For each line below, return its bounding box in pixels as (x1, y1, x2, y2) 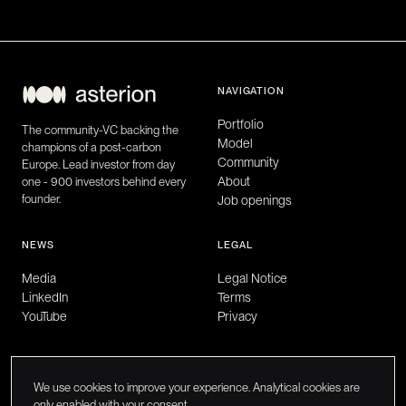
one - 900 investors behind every (22, 175, 186, 189)
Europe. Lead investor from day (22, 158, 175, 172)
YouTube (22, 309, 67, 324)
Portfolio (217, 117, 264, 132)
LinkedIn (22, 290, 68, 305)
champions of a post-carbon (22, 140, 161, 155)
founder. (22, 192, 61, 207)
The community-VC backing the (22, 123, 179, 138)
